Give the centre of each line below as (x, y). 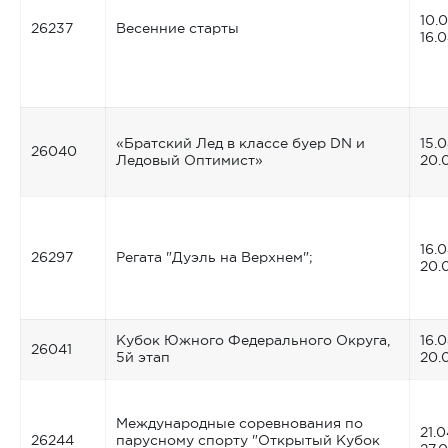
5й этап (143, 356)
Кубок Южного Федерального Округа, (253, 339)
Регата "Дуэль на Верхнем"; (214, 256)
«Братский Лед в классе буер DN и (240, 142)
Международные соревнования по (239, 422)
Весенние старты (177, 27)
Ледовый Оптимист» (189, 159)
